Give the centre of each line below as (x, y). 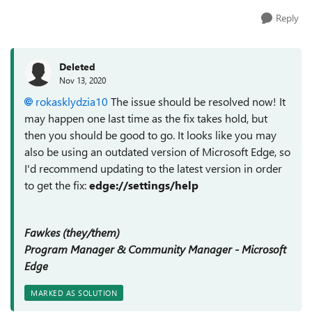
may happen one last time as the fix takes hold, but (146, 118)
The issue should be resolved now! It (197, 101)
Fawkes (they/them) (72, 232)
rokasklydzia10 (72, 101)
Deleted (77, 66)
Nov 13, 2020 (83, 80)
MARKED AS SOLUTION (74, 293)
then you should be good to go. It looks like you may (150, 135)
